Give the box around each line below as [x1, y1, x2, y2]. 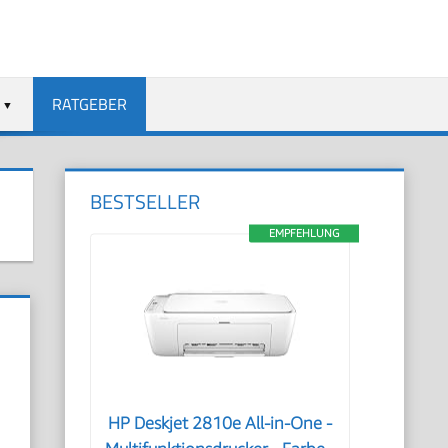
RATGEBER [51, 91, 127, 116]
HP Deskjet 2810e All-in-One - [108, 413, 333, 433]
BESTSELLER [90, 186, 201, 217]
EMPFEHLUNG [268, 226, 339, 239]
